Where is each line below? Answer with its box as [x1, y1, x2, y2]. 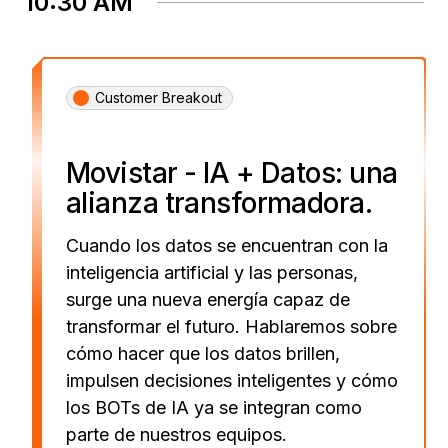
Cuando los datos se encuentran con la [66, 234, 388, 256]
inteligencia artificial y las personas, [66, 261, 358, 283]
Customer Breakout [95, 88, 222, 106]
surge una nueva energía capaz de [66, 288, 350, 310]
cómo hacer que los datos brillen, [66, 342, 340, 364]
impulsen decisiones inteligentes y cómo [66, 369, 398, 391]
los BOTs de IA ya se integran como [66, 396, 362, 418]
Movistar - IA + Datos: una [66, 155, 398, 190]
